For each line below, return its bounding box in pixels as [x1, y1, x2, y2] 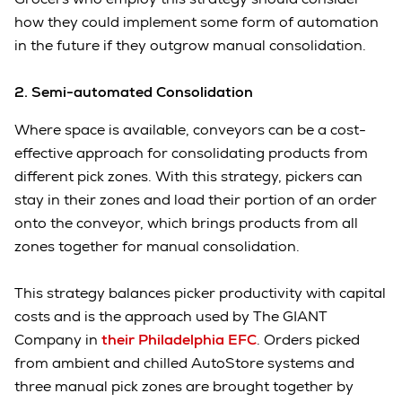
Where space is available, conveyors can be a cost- [14, 120, 366, 140]
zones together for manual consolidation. [14, 237, 303, 257]
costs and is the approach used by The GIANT [14, 307, 328, 327]
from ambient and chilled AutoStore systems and [14, 354, 354, 373]
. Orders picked [257, 330, 360, 350]
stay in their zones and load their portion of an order [14, 190, 377, 210]
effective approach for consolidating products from [14, 144, 368, 163]
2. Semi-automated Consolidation [14, 83, 253, 102]
